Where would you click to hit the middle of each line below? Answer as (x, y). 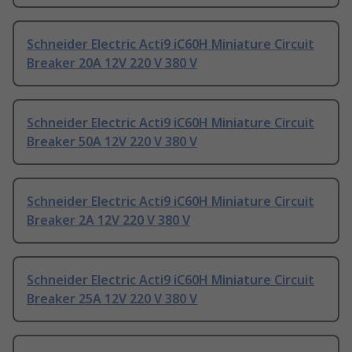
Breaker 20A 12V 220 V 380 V (112, 63)
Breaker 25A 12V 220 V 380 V (112, 299)
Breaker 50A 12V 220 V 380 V (112, 142)
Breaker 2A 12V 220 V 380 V (108, 220)
